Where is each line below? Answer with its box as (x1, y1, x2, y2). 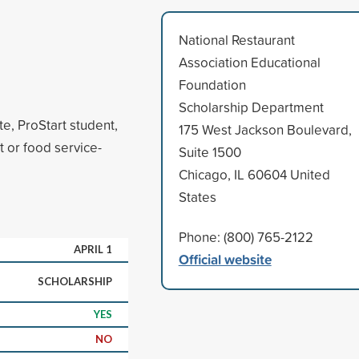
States (178, 187, 216, 206)
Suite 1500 (178, 142, 241, 161)
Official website (178, 248, 272, 269)
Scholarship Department (178, 97, 324, 116)
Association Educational (178, 52, 321, 71)
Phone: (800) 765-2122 (178, 227, 313, 246)
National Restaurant (178, 30, 295, 49)
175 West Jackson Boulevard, (178, 119, 352, 139)
